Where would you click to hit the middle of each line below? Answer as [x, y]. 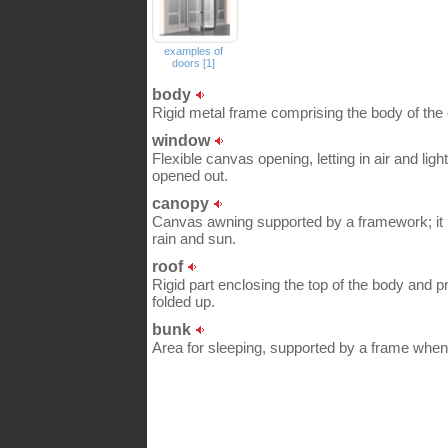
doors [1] [193, 63]
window [183, 140]
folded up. [183, 301]
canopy [182, 203]
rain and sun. [194, 238]
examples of [193, 51]
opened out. [190, 175]
